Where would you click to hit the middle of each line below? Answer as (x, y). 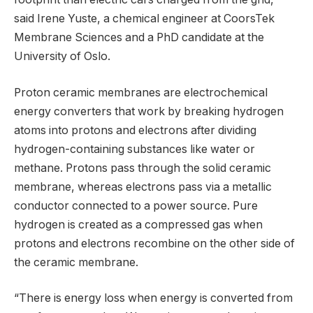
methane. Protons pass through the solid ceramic (143, 168)
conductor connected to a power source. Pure (136, 205)
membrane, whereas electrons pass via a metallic (143, 187)
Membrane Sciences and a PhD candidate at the (139, 38)
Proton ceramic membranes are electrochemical (141, 92)
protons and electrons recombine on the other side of (154, 243)
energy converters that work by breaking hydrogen (149, 111)
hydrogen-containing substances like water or (134, 149)
